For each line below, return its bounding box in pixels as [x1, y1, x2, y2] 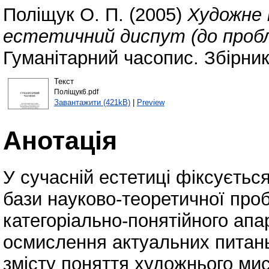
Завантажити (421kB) [53, 97, 130, 107]
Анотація [3, 125, 117, 155]
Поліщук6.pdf [53, 88, 98, 95]
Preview [136, 97, 165, 107]
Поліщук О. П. [3, 4, 124, 26]
